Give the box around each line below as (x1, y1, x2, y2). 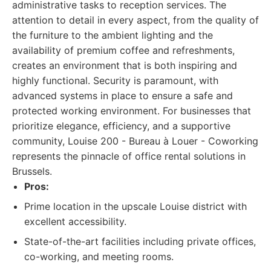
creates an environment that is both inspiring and (12, 59, 237, 71)
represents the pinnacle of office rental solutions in (12, 150, 246, 162)
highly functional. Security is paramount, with (12, 74, 218, 87)
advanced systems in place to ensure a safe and (12, 90, 233, 102)
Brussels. (12, 165, 52, 177)
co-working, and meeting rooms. (24, 250, 174, 263)
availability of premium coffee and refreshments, (12, 44, 235, 56)
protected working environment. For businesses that (12, 105, 251, 117)
